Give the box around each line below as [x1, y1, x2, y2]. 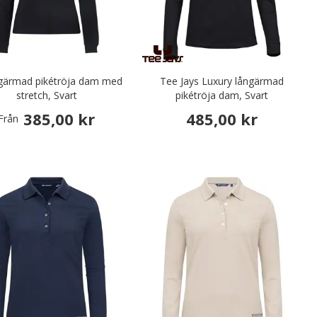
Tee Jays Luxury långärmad [160, 74, 284, 88]
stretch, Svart [16, 88, 77, 102]
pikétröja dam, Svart [175, 88, 269, 102]
